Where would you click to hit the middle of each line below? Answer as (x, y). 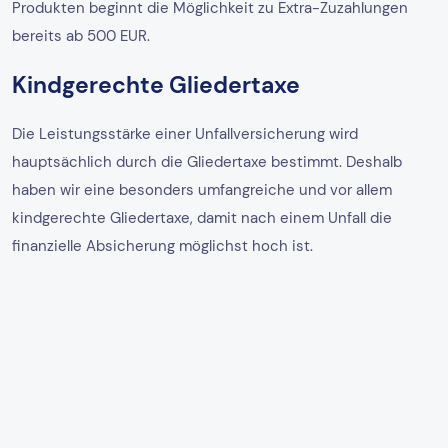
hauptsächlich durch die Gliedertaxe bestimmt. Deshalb (207, 162)
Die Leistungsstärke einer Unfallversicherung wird (185, 134)
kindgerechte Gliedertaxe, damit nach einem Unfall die (202, 218)
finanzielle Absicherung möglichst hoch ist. (162, 246)
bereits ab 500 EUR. (81, 36)
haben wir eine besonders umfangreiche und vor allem (202, 190)
